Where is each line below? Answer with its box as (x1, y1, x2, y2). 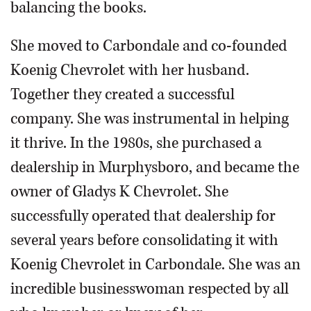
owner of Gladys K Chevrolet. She (10, 181, 228, 203)
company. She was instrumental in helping (10, 108, 289, 130)
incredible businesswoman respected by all (10, 278, 289, 300)
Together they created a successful (10, 84, 235, 106)
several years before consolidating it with (10, 230, 278, 251)
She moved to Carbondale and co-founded (10, 35, 287, 57)
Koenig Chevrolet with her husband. (10, 60, 249, 81)
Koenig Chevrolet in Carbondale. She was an (10, 254, 301, 276)
